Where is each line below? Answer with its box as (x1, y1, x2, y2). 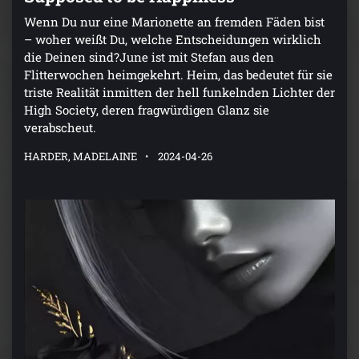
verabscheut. (24, 119, 96, 135)
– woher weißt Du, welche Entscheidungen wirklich (24, 30, 321, 47)
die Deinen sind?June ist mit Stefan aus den (24, 48, 274, 65)
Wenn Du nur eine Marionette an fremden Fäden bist (24, 13, 325, 30)
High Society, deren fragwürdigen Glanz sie (24, 101, 269, 118)
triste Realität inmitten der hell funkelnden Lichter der (24, 83, 335, 100)
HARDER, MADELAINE (24, 148, 137, 163)
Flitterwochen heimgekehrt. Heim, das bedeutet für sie (24, 66, 333, 83)
